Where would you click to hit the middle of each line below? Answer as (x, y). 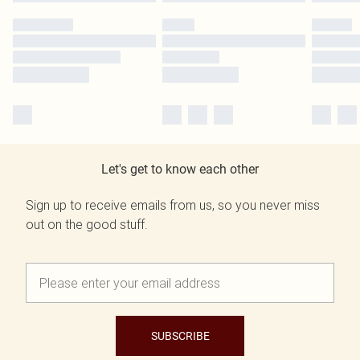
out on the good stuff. (87, 225)
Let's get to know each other (180, 170)
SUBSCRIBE (180, 336)
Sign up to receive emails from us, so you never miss (173, 205)
